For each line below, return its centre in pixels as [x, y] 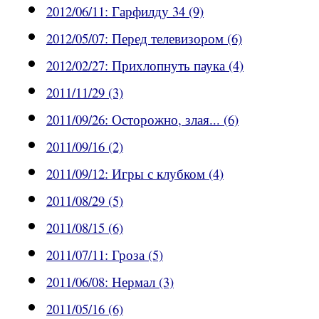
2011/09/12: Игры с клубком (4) [135, 174]
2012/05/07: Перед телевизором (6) [144, 38]
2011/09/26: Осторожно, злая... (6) [142, 120]
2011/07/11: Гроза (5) [105, 255]
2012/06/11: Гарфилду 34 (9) [125, 11]
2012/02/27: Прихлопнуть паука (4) [145, 66]
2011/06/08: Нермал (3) [110, 282]
